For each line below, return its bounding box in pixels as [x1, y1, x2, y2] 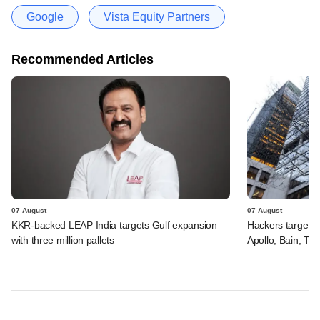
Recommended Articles [11, 51, 154, 66]
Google [26, 10, 64, 23]
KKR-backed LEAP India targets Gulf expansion [11, 219, 217, 231]
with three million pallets [11, 234, 114, 246]
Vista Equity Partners [104, 10, 210, 23]
